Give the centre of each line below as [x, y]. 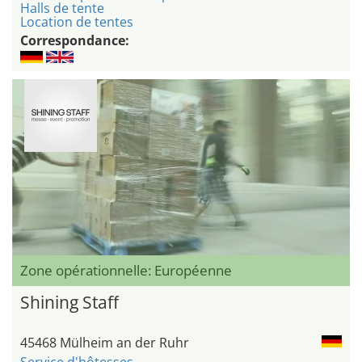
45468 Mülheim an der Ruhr [105, 342]
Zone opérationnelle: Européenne [126, 270]
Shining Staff [69, 302]
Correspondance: [75, 41]
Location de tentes [77, 22]
